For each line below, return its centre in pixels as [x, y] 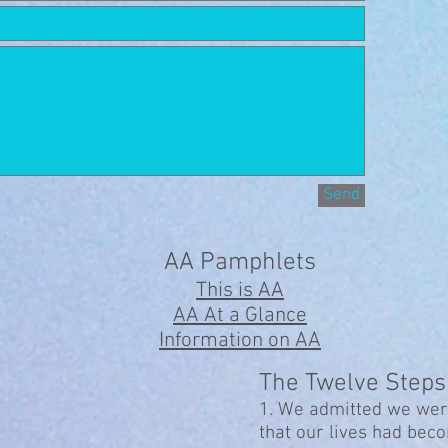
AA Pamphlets [240, 263]
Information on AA [240, 340]
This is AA [240, 290]
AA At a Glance [240, 315]
